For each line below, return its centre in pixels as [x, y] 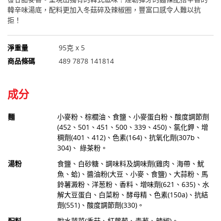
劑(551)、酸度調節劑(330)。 [101, 205]
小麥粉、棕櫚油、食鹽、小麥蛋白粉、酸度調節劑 [133, 116]
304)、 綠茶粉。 [82, 147]
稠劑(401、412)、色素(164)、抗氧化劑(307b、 [129, 137]
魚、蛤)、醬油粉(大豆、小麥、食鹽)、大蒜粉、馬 [133, 174]
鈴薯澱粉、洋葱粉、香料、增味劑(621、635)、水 [133, 184]
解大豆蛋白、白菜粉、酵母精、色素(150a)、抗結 [133, 194]
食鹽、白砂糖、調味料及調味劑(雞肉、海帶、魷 [131, 163]
